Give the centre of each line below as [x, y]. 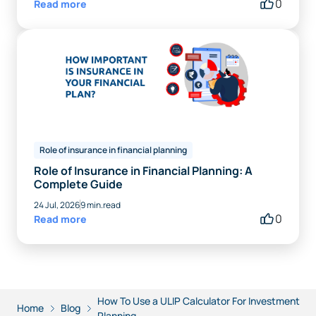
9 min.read [101, 205]
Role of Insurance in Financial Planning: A [143, 170]
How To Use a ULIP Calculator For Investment [199, 300]
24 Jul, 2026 [57, 205]
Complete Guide [78, 184]
